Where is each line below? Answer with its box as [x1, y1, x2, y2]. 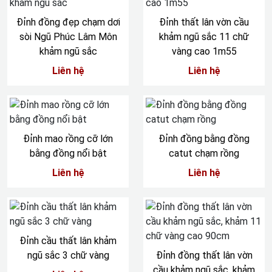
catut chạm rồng [169, 148, 239, 159]
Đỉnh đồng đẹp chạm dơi [16, 16, 120, 28]
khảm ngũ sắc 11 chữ [159, 31, 249, 42]
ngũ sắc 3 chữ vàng [27, 250, 109, 261]
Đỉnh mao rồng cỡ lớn [23, 133, 113, 144]
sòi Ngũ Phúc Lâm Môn [19, 31, 117, 42]
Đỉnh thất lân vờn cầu [159, 16, 249, 28]
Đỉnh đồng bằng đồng [158, 133, 250, 144]
